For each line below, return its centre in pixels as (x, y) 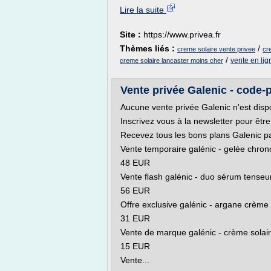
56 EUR (135, 191)
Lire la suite (143, 10)
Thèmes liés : (149, 48)
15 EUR (135, 246)
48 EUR (135, 163)
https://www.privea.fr (182, 34)
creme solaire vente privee (216, 49)
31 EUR (135, 218)
